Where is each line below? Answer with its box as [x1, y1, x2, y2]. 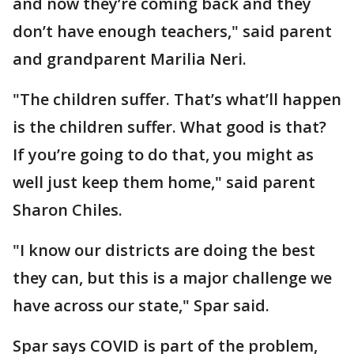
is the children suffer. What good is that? [13, 116, 326, 137]
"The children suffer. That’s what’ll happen [13, 88, 341, 110]
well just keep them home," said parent [13, 171, 315, 193]
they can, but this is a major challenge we [13, 267, 332, 288]
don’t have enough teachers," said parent [13, 21, 332, 42]
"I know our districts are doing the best [13, 239, 315, 261]
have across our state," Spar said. [13, 295, 269, 316]
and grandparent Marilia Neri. [13, 48, 247, 70]
